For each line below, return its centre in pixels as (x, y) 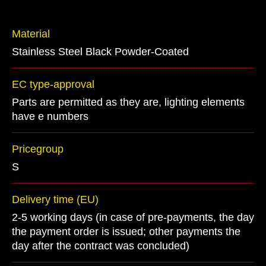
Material (31, 34)
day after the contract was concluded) (101, 246)
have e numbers (50, 116)
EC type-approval (53, 84)
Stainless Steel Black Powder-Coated (100, 52)
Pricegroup (38, 149)
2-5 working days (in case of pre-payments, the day (133, 217)
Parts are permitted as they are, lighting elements (128, 102)
